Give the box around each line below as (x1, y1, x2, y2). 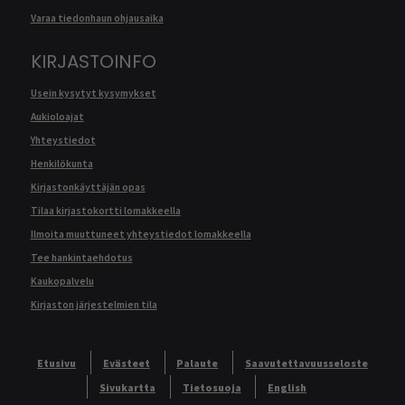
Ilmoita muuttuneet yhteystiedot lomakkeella (30, 227, 251, 240)
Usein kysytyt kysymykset (30, 86, 156, 99)
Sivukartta (99, 381, 155, 395)
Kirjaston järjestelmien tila (30, 297, 157, 311)
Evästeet (102, 357, 150, 371)
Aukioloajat (30, 109, 84, 123)
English (268, 381, 307, 395)
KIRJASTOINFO (30, 48, 156, 74)
